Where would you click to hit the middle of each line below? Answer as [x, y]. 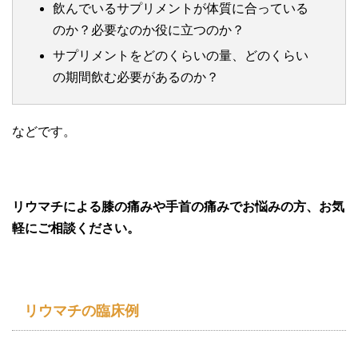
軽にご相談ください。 [76, 228]
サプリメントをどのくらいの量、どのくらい [181, 55]
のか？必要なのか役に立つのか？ [149, 30]
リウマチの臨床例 [82, 310]
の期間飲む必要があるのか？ [136, 77]
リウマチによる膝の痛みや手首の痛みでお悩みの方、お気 [178, 206]
